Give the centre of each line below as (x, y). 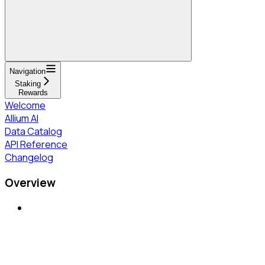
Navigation (28, 71)
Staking (28, 83)
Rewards (33, 92)
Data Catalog (33, 131)
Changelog (29, 157)
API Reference (36, 144)
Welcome (25, 105)
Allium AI (22, 118)
